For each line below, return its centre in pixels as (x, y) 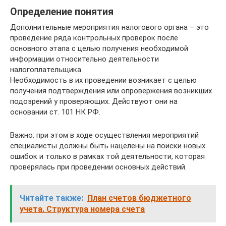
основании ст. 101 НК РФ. (55, 112)
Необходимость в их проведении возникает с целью (103, 80)
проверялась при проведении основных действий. (98, 167)
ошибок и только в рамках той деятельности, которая (107, 156)
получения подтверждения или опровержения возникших (111, 91)
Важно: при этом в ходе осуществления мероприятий (104, 135)
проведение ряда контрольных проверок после (94, 38)
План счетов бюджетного (139, 198)
